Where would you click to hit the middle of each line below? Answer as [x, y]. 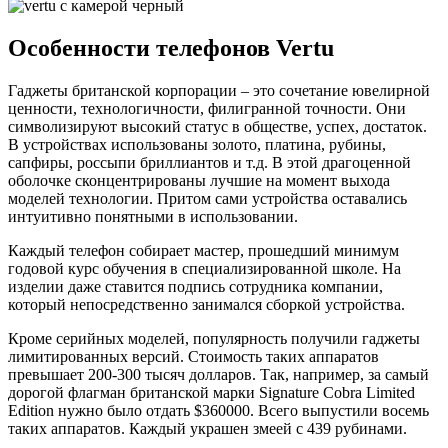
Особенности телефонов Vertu [171, 48]
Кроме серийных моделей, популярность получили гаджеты [214, 339]
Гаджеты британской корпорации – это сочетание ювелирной [219, 91]
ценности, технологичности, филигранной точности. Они [207, 109]
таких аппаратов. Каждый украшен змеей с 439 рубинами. [207, 429]
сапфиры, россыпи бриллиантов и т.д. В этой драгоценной [209, 163]
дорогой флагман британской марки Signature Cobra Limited [211, 393]
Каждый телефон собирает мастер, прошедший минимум [203, 251]
